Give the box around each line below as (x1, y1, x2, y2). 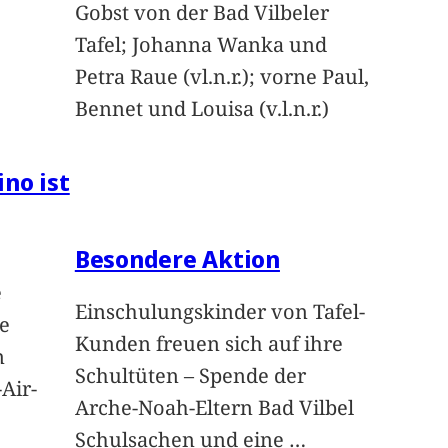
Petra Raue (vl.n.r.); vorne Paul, (74, 63, 369, 91)
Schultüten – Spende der (74, 362, 306, 390)
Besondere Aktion (74, 242, 280, 276)
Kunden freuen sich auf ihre (74, 330, 343, 358)
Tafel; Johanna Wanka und (74, 31, 327, 59)
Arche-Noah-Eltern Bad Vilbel (74, 394, 354, 422)
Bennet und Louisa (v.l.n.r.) (74, 95, 329, 123)
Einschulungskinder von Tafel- (74, 298, 365, 326)
